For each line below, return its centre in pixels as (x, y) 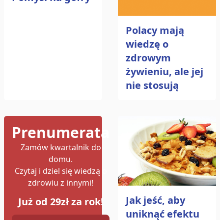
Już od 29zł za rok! (61, 201)
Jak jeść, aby (155, 200)
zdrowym (148, 58)
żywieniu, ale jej (165, 72)
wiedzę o (147, 44)
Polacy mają (155, 30)
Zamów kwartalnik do (61, 148)
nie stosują (152, 85)
